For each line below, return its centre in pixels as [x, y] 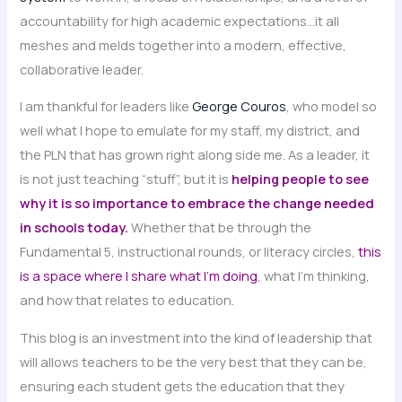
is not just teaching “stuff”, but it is [126, 179]
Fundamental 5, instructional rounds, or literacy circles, [189, 252]
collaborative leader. [82, 69]
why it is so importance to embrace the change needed [197, 203]
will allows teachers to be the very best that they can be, [194, 361]
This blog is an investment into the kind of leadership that [197, 337]
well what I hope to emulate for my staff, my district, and [190, 131]
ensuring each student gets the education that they [183, 385]
